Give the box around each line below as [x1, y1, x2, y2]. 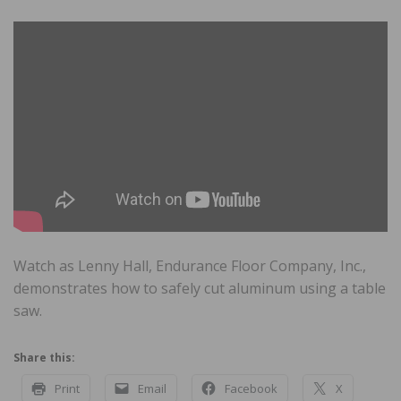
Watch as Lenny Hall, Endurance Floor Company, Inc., [13, 255, 366, 276]
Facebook [225, 380, 277, 397]
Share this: [13, 349, 75, 365]
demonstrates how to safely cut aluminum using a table [13, 277, 386, 298]
